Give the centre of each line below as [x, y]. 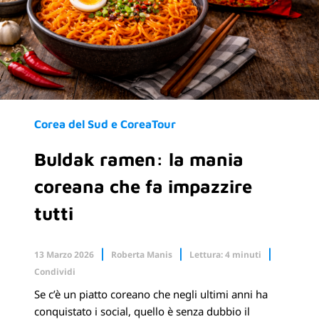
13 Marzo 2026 [64, 255]
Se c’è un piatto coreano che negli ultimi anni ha [151, 294]
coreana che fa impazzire [143, 186]
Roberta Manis [142, 255]
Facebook [104, 302]
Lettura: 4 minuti [225, 255]
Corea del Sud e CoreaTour [105, 124]
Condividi [55, 272]
